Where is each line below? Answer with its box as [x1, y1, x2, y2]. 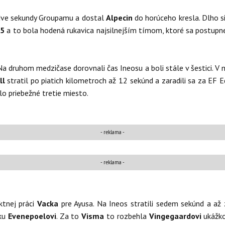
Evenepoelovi [8, 211, 56, 221]
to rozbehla [106, 211, 149, 221]
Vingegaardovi [149, 211, 204, 221]
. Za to [56, 211, 82, 221]
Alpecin [105, 13, 135, 23]
